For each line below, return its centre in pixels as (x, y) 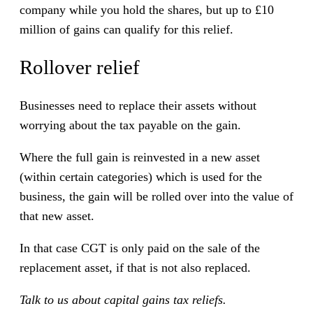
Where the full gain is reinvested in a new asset (140, 158)
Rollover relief (80, 67)
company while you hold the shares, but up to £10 (147, 9)
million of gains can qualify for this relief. (126, 29)
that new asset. (57, 216)
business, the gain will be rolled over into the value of (156, 197)
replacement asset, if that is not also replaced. (135, 268)
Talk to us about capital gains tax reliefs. (123, 300)
